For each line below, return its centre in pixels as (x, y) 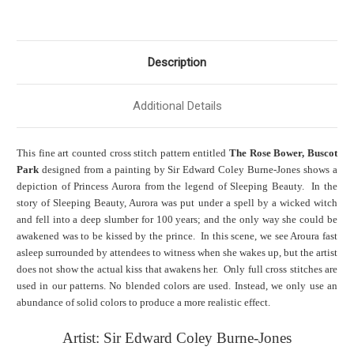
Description (177, 63)
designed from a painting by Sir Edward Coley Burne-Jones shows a (188, 170)
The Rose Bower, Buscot (284, 153)
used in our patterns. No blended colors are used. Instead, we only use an (177, 286)
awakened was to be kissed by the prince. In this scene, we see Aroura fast (177, 236)
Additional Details (177, 106)
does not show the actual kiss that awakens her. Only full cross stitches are (177, 269)
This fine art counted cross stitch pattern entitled (123, 153)
